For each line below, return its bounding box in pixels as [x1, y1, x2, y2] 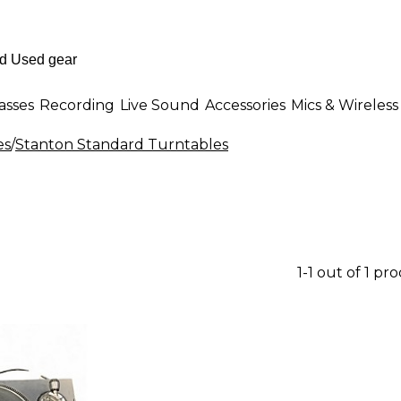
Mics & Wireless [291, 96, 398, 114]
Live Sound [120, 96, 200, 114]
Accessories [205, 96, 286, 114]
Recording [39, 96, 115, 114]
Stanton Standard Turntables [15, 136, 228, 153]
